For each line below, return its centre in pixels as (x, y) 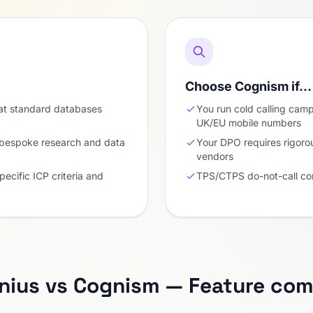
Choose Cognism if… (248, 86)
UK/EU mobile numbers (249, 123)
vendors (215, 156)
